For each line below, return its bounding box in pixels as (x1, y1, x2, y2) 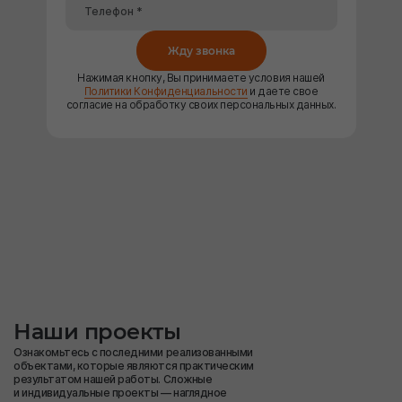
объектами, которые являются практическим (13, 359, 254, 372)
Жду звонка (167, 44, 235, 57)
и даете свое (247, 84, 319, 98)
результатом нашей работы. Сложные (13, 372, 213, 386)
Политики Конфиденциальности (83, 84, 248, 98)
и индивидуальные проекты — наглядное (13, 386, 227, 399)
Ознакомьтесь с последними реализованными (13, 345, 253, 359)
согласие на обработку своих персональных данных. (66, 98, 336, 111)
